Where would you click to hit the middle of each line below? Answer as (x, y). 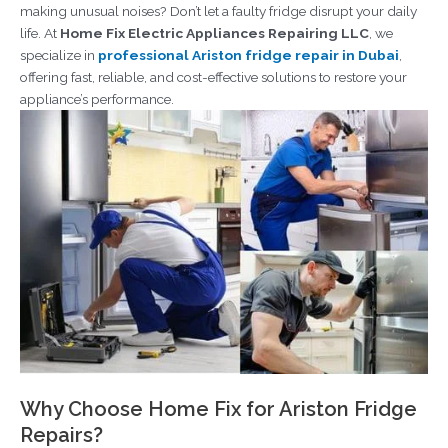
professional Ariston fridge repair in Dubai (248, 54)
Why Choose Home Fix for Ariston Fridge (218, 409)
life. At (40, 32)
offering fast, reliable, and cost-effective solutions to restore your (213, 76)
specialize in (59, 54)
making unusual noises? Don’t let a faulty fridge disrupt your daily (218, 10)
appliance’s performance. (97, 98)
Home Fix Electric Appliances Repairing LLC (214, 32)
